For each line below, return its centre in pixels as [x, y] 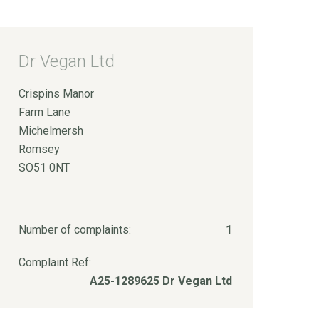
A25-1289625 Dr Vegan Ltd [161, 281]
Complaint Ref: [55, 262]
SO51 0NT [44, 168]
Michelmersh [51, 131]
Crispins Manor [56, 94]
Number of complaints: [75, 230]
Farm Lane [45, 112]
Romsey [39, 149]
